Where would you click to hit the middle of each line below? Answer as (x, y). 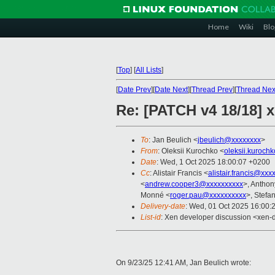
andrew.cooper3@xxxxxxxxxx (194, 184)
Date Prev (134, 90)
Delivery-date (163, 207)
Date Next (171, 90)
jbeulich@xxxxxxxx (229, 140)
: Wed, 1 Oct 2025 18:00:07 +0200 (213, 162)
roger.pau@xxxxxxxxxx (208, 196)
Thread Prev (212, 90)
